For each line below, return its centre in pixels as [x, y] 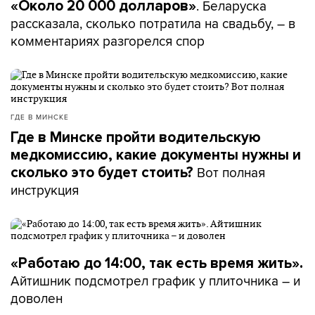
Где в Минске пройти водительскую [136, 137]
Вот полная [229, 172]
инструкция [45, 189]
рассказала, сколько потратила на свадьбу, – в [153, 23]
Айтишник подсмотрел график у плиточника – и [155, 280]
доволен [37, 298]
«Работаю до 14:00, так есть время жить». [157, 263]
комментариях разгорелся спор [108, 40]
